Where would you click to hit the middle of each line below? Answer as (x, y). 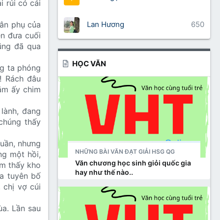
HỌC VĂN (89, 64)
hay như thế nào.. (104, 172)
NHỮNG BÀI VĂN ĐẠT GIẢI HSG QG (125, 151)
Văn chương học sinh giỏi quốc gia (133, 163)
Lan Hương (106, 25)
